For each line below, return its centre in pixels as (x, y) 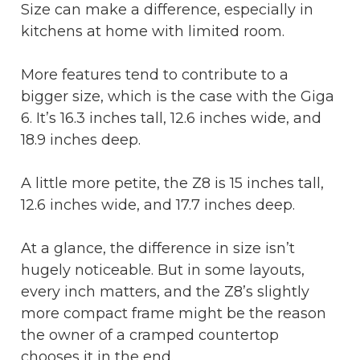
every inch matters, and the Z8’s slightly (165, 291)
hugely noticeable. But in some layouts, (163, 270)
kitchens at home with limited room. (153, 31)
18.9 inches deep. (81, 139)
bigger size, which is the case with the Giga (178, 96)
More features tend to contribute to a (155, 74)
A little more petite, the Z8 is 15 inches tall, (172, 183)
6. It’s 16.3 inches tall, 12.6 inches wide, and (171, 118)
